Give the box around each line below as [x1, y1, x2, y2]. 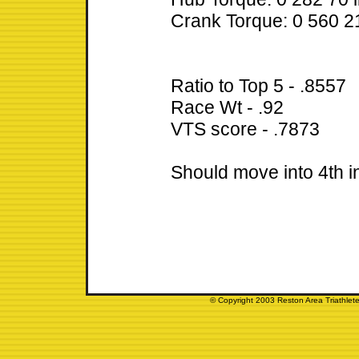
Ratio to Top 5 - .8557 [171, 75, 346, 97]
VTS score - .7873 [171, 119, 320, 140]
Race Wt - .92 [171, 97, 284, 119]
